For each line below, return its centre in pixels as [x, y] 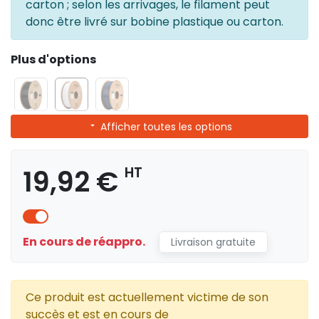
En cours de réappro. [85, 241]
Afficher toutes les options [164, 126]
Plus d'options [53, 59]
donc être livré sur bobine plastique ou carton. [155, 21]
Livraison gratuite [213, 242]
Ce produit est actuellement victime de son [147, 297]
